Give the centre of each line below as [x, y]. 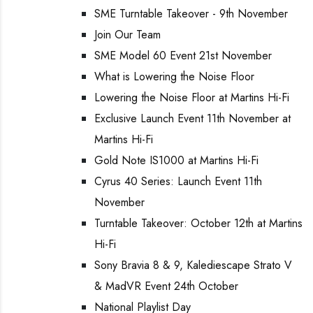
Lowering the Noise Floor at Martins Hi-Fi [192, 97]
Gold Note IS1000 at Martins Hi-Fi [176, 160]
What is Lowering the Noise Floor [174, 77]
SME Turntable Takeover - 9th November [191, 14]
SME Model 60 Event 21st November [183, 56]
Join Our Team [128, 35]
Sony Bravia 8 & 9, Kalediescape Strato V [193, 265]
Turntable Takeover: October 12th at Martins [198, 223]
